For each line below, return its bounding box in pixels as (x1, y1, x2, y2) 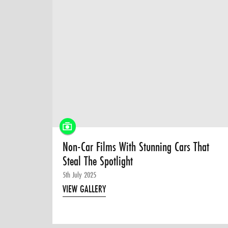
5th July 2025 (63, 169, 97, 181)
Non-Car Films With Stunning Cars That (63, 138, 210, 156)
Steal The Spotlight (63, 153, 133, 170)
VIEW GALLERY (63, 182, 106, 196)
